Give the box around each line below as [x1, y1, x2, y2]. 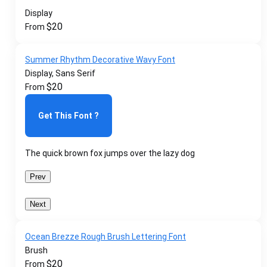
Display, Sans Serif [25, 68, 95, 78]
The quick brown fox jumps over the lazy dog [25, 148, 195, 158]
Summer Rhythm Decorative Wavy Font [25, 54, 175, 64]
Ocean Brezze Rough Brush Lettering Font [25, 231, 186, 241]
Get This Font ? [38, 110, 99, 120]
